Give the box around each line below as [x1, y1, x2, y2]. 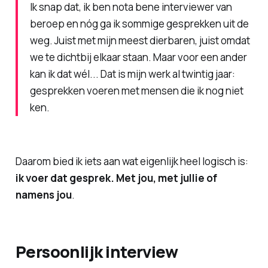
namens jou [15, 187, 72, 202]
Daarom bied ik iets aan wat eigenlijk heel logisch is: [15, 154, 248, 168]
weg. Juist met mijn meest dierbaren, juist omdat [29, 33, 250, 48]
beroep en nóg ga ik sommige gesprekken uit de [29, 17, 249, 31]
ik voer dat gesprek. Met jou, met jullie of [15, 170, 217, 185]
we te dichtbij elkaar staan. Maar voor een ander [29, 50, 247, 65]
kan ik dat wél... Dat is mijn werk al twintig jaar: [29, 67, 235, 81]
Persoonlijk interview [15, 240, 178, 263]
